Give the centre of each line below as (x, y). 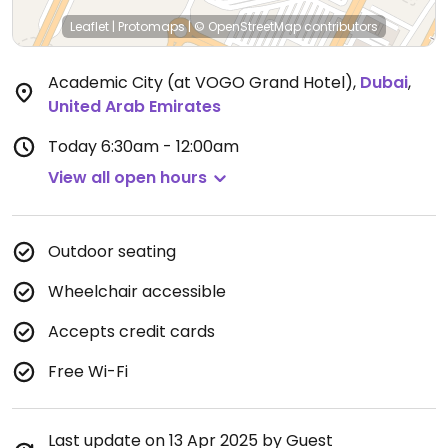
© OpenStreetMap (247, 26)
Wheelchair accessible (137, 291)
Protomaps (151, 26)
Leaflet (89, 26)
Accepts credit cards (131, 331)
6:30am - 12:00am (170, 146)
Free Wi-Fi (88, 371)
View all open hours (127, 177)
